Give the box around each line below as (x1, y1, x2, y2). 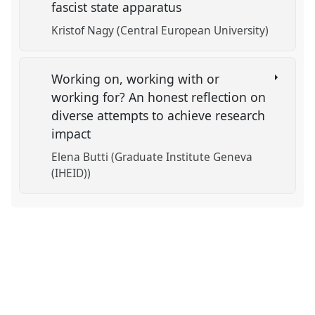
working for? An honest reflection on (51, 88, 266, 105)
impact (51, 124, 95, 142)
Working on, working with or (51, 70, 220, 87)
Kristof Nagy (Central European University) (51, 23, 269, 39)
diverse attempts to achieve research (51, 106, 266, 124)
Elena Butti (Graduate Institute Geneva (51, 150, 253, 165)
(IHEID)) (51, 166, 91, 181)
